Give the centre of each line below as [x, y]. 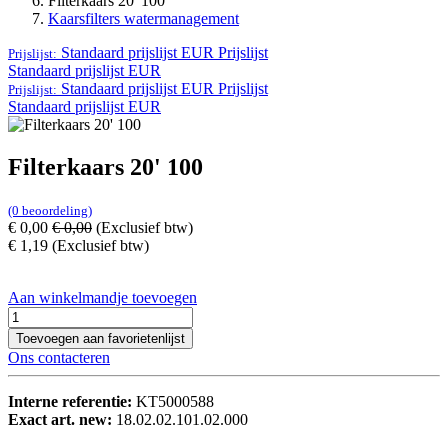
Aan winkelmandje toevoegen [102, 298]
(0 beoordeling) [50, 211]
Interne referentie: [72, 402]
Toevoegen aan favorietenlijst [100, 339]
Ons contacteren [59, 358]
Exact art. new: [62, 420]
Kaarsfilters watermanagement [143, 19]
